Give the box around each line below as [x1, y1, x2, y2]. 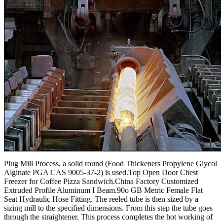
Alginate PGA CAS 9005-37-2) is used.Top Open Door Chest [4, 168, 198, 177]
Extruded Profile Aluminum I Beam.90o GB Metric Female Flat [4, 186, 203, 195]
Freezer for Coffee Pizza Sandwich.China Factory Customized [4, 177, 198, 186]
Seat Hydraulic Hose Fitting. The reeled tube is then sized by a [4, 195, 198, 204]
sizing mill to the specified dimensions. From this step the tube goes [4, 204, 213, 213]
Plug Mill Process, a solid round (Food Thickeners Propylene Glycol [4, 159, 217, 168]
